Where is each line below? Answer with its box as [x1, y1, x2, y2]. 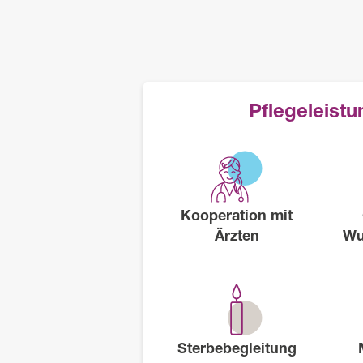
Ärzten [214, 226, 259, 245]
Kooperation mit [181, 206, 293, 224]
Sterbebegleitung [177, 339, 297, 357]
